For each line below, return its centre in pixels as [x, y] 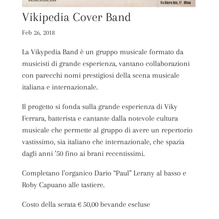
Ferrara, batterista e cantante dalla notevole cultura [100, 119]
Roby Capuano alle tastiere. [63, 185]
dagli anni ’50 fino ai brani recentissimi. [83, 154]
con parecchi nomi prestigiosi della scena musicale [100, 76]
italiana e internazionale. [60, 87]
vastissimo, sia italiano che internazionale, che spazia [103, 142]
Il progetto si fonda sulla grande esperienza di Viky [99, 107]
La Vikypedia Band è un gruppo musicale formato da [102, 52]
